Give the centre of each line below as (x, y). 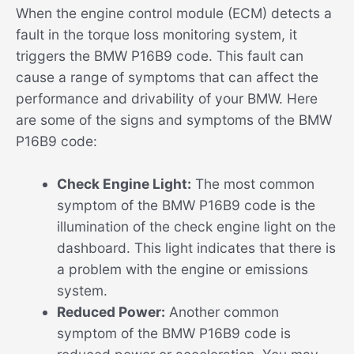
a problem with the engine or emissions (182, 269)
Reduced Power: (111, 312)
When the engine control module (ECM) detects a (174, 13)
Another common (222, 312)
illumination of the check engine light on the (196, 227)
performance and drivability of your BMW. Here (167, 98)
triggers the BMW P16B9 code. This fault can (160, 55)
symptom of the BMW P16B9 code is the (186, 205)
